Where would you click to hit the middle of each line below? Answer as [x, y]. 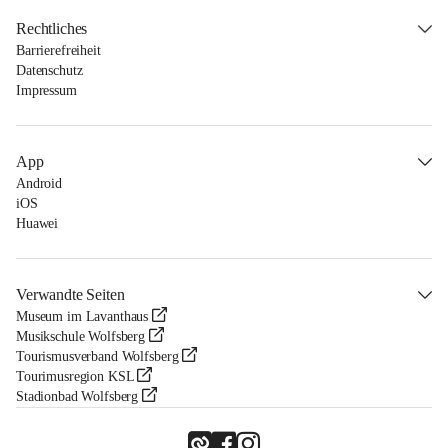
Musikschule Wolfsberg [81, 337]
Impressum [46, 91]
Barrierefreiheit [58, 51]
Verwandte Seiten [70, 295]
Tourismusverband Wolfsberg [97, 357]
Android [39, 184]
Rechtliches [52, 29]
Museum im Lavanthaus [82, 317]
